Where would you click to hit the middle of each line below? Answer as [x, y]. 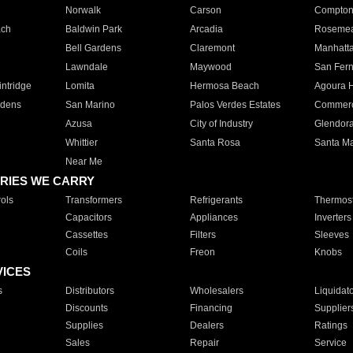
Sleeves [331, 235]
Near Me [84, 162]
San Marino [90, 105]
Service [330, 343]
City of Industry [221, 124]
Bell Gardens [93, 48]
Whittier [81, 143]
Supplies [84, 325]
